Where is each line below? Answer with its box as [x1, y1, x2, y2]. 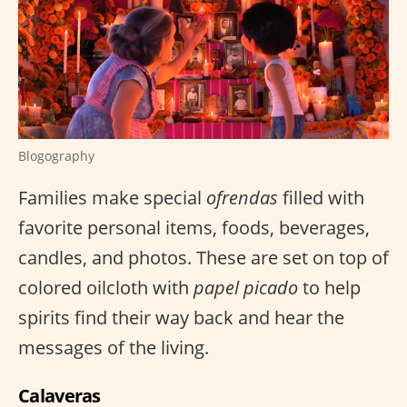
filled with [278, 185, 364, 210]
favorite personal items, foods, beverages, [18, 215, 370, 240]
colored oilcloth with [18, 275, 194, 300]
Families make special [18, 185, 206, 210]
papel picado [194, 275, 298, 300]
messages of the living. [18, 335, 209, 360]
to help [298, 275, 361, 300]
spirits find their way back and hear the [18, 305, 344, 330]
